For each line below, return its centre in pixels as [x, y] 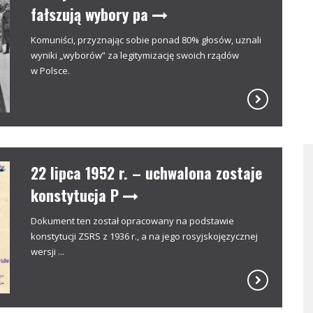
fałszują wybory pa [92, 14]
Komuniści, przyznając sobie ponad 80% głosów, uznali [146, 40]
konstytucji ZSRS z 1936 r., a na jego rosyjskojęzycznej [144, 236]
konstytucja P [77, 195]
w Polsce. [50, 71]
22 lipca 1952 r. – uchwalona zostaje [146, 172]
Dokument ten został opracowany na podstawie [132, 220]
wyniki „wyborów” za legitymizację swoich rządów [135, 55]
